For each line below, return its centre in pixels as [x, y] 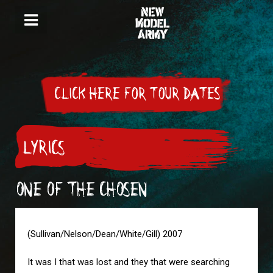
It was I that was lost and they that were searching [129, 262]
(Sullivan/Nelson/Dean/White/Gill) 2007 [105, 234]
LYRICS [43, 148]
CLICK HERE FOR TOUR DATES [136, 94]
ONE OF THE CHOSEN [81, 189]
